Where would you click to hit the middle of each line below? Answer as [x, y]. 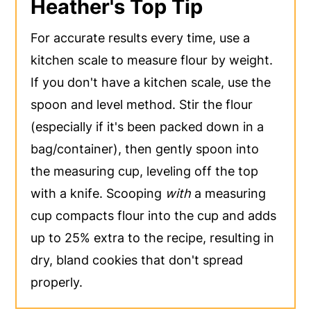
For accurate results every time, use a [141, 38]
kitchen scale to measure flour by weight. [152, 60]
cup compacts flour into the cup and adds [154, 216]
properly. [57, 283]
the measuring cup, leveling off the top [145, 171]
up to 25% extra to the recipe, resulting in [153, 238]
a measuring [229, 194]
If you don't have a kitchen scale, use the [151, 83]
